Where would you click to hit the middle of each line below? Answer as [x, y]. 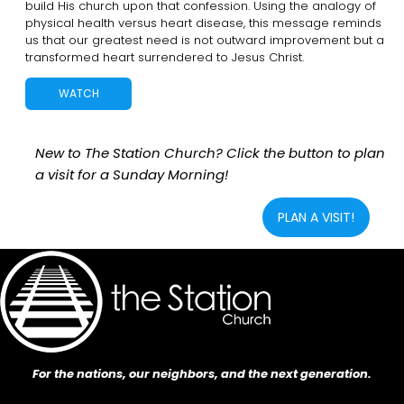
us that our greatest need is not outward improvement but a [205, 40]
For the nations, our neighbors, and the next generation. [202, 373]
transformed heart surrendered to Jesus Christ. [165, 57]
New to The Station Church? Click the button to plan [210, 152]
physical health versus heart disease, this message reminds [203, 23]
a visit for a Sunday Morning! [132, 174]
